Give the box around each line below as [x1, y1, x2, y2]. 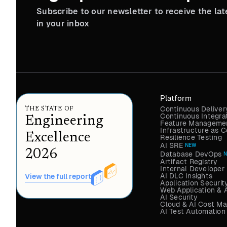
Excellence [25, 131, 91, 145]
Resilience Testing [160, 133, 222, 142]
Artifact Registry [160, 158, 218, 166]
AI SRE [160, 141, 183, 149]
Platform [160, 94, 192, 103]
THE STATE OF [25, 106, 74, 112]
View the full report [25, 172, 91, 180]
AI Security [160, 193, 198, 202]
